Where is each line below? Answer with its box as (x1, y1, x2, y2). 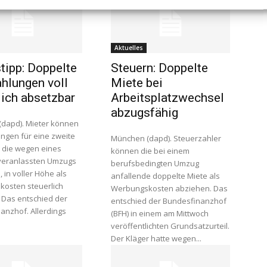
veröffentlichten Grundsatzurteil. (111, 221, 229, 231)
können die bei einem (111, 145, 190, 156)
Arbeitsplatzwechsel (111, 91, 224, 105)
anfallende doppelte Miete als (111, 170, 220, 181)
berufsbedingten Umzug (111, 158, 199, 169)
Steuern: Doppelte (111, 61, 208, 75)
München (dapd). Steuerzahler (111, 133, 221, 144)
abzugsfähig (111, 105, 178, 120)
